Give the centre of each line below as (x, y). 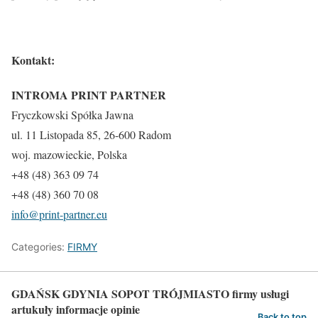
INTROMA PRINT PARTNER (89, 94)
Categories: (39, 246)
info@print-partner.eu (59, 214)
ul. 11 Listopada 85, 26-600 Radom (91, 134)
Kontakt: (33, 60)
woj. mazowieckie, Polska (69, 154)
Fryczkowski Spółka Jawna (72, 114)
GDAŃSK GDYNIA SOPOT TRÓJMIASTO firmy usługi (150, 293)
